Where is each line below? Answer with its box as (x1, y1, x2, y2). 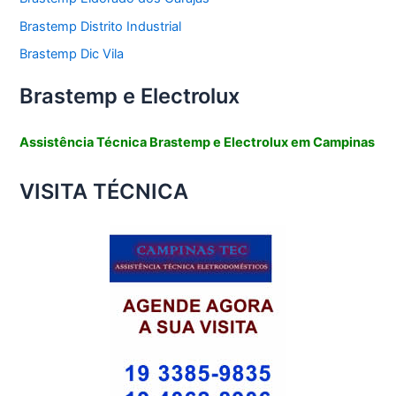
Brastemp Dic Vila (19, 46, 125, 63)
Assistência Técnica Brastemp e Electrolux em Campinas (19, 134, 376, 151)
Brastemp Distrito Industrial (19, 18, 182, 34)
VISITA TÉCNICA (19, 178, 189, 204)
